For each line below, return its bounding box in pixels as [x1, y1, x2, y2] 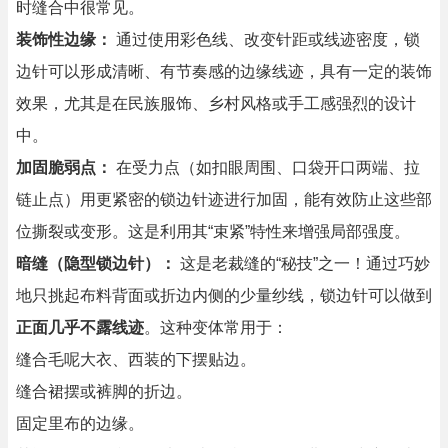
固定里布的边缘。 [16, 415, 144, 432]
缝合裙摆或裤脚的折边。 [16, 383, 192, 400]
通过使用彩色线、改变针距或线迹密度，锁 [112, 31, 420, 48]
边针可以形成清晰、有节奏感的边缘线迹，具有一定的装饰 [16, 63, 432, 80]
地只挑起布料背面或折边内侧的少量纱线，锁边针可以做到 [16, 287, 432, 304]
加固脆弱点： [16, 159, 112, 176]
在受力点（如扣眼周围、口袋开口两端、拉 [112, 159, 420, 176]
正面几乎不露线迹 [16, 319, 144, 336]
